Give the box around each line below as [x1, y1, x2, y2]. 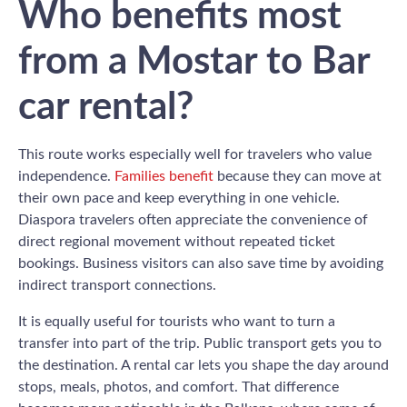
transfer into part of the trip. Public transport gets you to [18, 336, 382, 351]
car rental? [18, 88, 194, 126]
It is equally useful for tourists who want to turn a [18, 314, 335, 329]
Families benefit [114, 169, 213, 184]
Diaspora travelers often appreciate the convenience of [18, 213, 368, 227]
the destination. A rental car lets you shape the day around [18, 358, 389, 372]
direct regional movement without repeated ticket [18, 234, 335, 249]
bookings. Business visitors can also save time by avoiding [18, 256, 383, 271]
